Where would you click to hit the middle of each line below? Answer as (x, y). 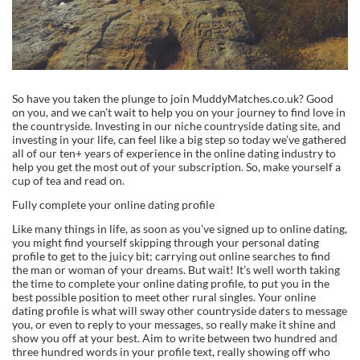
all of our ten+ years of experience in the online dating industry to (174, 153)
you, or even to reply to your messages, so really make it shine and (174, 324)
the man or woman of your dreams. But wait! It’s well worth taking (176, 269)
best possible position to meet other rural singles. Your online (164, 297)
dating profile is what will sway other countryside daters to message (180, 310)
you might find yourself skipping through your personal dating (166, 242)
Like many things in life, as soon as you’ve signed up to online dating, (180, 228)
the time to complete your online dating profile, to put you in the (171, 283)
